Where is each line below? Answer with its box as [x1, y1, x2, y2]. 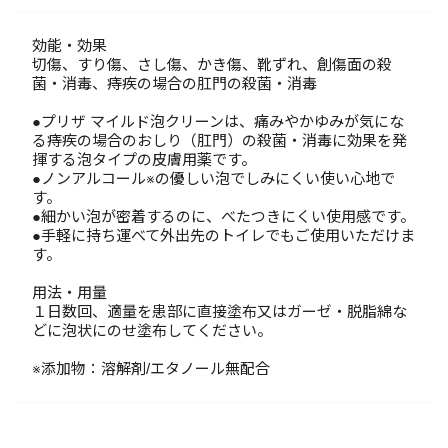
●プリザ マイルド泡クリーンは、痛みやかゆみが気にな [32, 113, 404, 130]
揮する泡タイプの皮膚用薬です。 [32, 151, 256, 168]
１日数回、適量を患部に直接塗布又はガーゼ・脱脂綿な [32, 303, 407, 320]
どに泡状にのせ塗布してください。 [32, 322, 272, 339]
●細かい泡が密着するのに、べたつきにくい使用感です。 [32, 208, 415, 225]
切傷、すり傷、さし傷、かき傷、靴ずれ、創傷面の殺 [32, 56, 392, 73]
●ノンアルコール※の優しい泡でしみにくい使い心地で [32, 170, 395, 187]
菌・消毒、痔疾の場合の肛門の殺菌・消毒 [32, 75, 317, 92]
